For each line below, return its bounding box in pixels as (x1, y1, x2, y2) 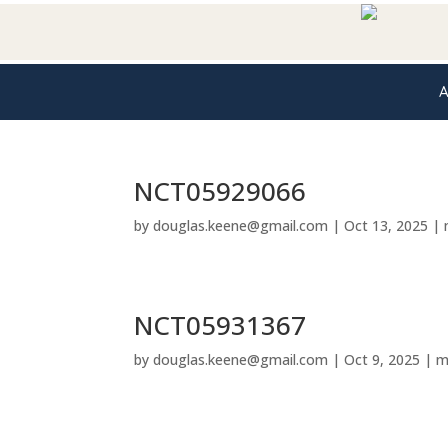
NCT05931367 (134, 307, 307, 343)
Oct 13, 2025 (344, 216, 429, 235)
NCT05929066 (134, 173, 307, 209)
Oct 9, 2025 (344, 350, 421, 369)
